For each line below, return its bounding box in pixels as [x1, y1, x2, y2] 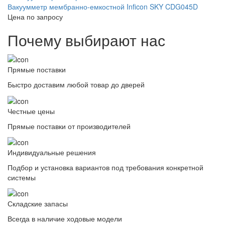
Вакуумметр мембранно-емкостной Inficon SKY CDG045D [8, 1, 198, 12]
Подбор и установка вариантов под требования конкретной [8, 162, 203, 172]
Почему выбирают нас [8, 29, 165, 51]
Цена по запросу [8, 11, 63, 22]
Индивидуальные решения [8, 147, 96, 157]
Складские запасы [8, 198, 68, 209]
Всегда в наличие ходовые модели [8, 213, 122, 224]
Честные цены [8, 105, 55, 116]
